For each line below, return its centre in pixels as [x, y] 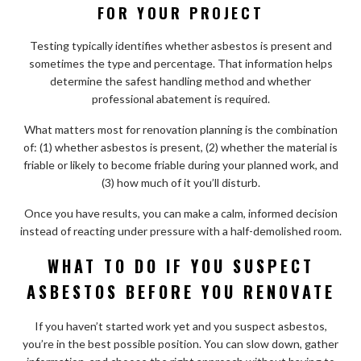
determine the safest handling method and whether [180, 81]
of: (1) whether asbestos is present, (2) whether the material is [180, 147]
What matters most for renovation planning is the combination [180, 129]
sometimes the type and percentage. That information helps [180, 63]
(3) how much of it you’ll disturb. [180, 182]
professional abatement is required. [180, 98]
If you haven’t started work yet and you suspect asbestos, [180, 326]
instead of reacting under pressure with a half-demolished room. [180, 230]
